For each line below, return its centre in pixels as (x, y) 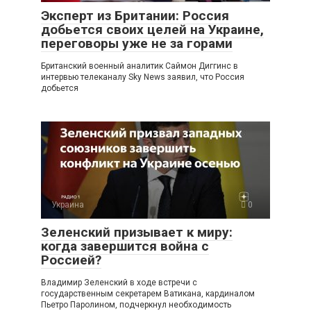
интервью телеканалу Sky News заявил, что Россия (143, 77)
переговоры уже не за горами (137, 43)
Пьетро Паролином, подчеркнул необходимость (136, 304)
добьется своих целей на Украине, (152, 29)
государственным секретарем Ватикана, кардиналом (148, 293)
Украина (68, 204)
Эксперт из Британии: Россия (135, 15)
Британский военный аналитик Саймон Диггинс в (140, 66)
